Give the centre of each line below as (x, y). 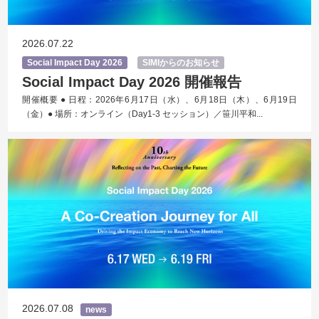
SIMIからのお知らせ (181, 63)
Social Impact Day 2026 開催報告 (132, 82)
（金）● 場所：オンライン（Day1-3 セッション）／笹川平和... (143, 114)
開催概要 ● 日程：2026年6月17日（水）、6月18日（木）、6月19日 (159, 100)
